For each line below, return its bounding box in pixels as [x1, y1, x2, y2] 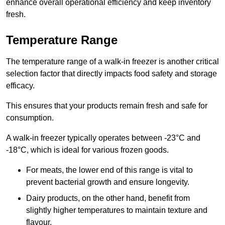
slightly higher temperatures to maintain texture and [26, 206, 207, 215]
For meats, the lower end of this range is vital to [26, 166, 193, 175]
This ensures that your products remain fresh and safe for [6, 101, 207, 110]
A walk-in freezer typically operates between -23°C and [6, 134, 200, 143]
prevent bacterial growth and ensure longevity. [26, 178, 189, 187]
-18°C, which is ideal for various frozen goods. [6, 146, 169, 155]
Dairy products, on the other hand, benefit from [26, 194, 190, 203]
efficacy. [6, 81, 35, 90]
